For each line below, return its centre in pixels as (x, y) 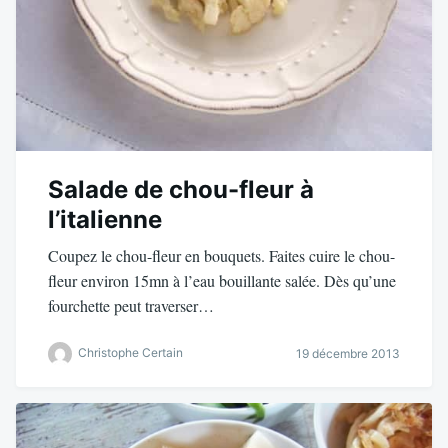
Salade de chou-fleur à (181, 189)
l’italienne (105, 219)
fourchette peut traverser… (131, 305)
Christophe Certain (130, 353)
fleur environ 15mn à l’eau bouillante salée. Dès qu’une (222, 280)
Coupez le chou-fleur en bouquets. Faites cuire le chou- (221, 255)
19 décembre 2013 (348, 354)
